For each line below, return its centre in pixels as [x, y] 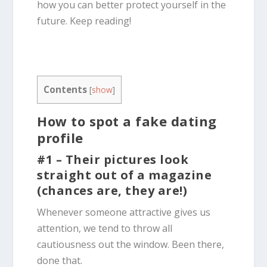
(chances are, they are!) [112, 190]
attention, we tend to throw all [105, 228]
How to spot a [84, 121]
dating [194, 121]
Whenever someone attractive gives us [124, 212]
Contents [66, 89]
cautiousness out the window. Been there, [131, 244]
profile [60, 137]
